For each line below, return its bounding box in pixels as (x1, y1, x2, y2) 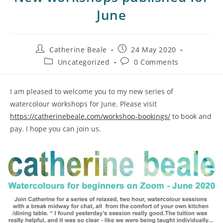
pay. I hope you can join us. (10, 123, 101, 133)
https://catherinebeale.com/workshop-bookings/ (10, 111, 170, 121)
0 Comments (133, 57, 179, 67)
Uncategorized (57, 57, 110, 67)
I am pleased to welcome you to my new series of (10, 86, 173, 96)
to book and (170, 111, 212, 121)
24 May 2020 (131, 44, 176, 54)
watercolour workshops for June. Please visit (10, 99, 157, 109)
